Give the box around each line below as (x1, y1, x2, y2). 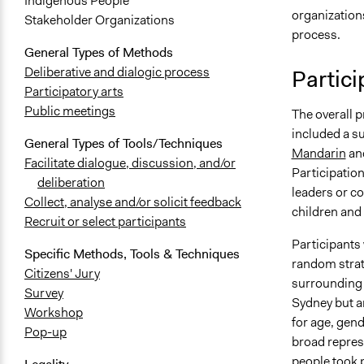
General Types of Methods (24, 44, 173, 62)
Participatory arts (24, 83, 123, 101)
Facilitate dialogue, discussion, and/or (24, 154, 236, 172)
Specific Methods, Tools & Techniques (24, 245, 240, 263)
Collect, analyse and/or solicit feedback (24, 193, 241, 211)
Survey (24, 284, 63, 302)
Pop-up (24, 323, 67, 341)
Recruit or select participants (24, 213, 186, 231)
